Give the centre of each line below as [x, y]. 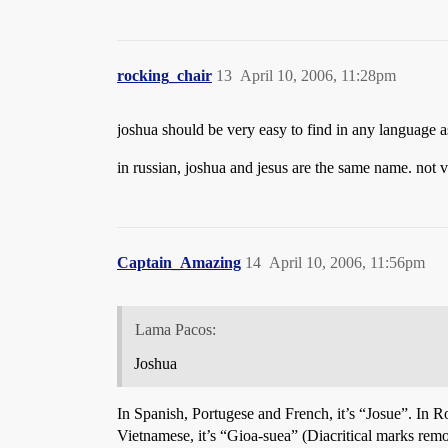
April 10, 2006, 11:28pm [318, 76]
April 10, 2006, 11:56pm [347, 263]
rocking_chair [164, 76]
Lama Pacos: [175, 329]
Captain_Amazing [179, 263]
